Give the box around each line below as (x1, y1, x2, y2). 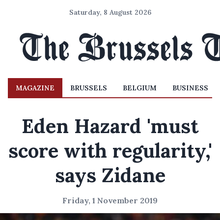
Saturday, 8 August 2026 (69, 8, 151, 17)
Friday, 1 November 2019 (62, 195, 158, 205)
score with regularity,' (8, 138, 212, 163)
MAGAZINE (16, 83, 55, 92)
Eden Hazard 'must (22, 113, 198, 138)
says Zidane (55, 163, 165, 188)
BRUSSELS (70, 83, 107, 92)
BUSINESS (172, 83, 208, 92)
